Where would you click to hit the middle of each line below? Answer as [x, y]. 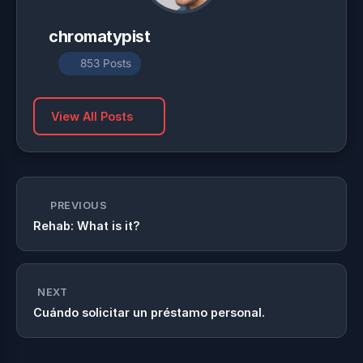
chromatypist [99, 36]
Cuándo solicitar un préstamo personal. [149, 312]
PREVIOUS [79, 205]
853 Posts [105, 63]
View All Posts [92, 116]
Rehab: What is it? [87, 226]
